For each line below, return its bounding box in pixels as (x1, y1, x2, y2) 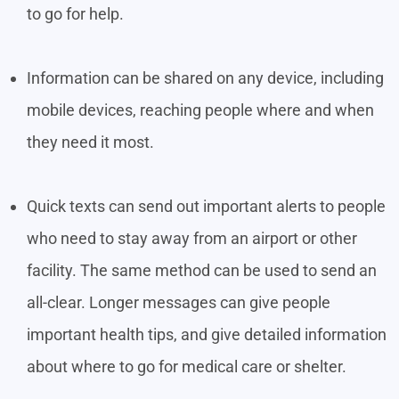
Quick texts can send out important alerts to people (27, 197, 386, 216)
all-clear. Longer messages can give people (27, 293, 330, 313)
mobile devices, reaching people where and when (27, 101, 374, 120)
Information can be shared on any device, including (27, 69, 384, 88)
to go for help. (27, 4, 124, 24)
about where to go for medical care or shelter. (27, 357, 346, 377)
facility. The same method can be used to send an (27, 261, 377, 281)
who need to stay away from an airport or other (27, 229, 357, 248)
